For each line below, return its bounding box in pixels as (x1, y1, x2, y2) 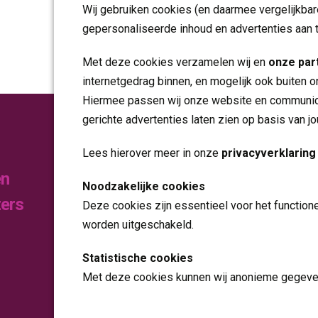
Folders (170, 182, 208, 196)
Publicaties (170, 143, 248, 164)
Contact (170, 277, 226, 297)
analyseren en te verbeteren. (82, 289, 223, 303)
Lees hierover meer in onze (82, 146, 221, 160)
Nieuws (170, 251, 223, 272)
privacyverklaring (221, 146, 316, 160)
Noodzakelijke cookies (82, 179, 205, 193)
